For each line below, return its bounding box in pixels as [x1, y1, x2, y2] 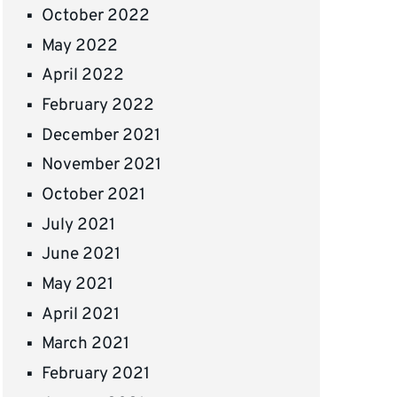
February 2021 [42, 363, 151, 385]
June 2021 [42, 244, 121, 266]
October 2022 [42, 4, 151, 27]
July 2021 [42, 214, 116, 236]
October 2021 [42, 184, 146, 206]
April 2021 [42, 303, 121, 325]
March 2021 [42, 333, 130, 355]
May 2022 [42, 35, 119, 57]
